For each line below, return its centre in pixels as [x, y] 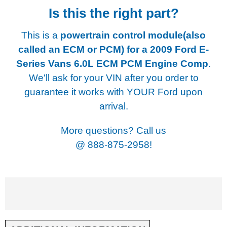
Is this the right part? [113, 13]
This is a [41, 35]
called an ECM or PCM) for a [84, 49]
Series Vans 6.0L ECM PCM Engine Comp [112, 63]
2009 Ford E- [179, 49]
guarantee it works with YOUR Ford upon [113, 92]
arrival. [113, 106]
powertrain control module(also [133, 35]
